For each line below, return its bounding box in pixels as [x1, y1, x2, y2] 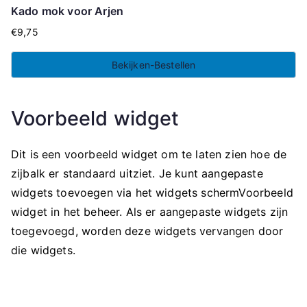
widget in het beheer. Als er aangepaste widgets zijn [11, 205, 288, 219]
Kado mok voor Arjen [11, 4, 124, 18]
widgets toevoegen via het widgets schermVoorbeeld [11, 186, 293, 199]
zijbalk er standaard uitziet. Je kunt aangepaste [11, 167, 263, 180]
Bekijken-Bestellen [111, 59, 196, 71]
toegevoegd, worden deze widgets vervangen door [11, 224, 284, 238]
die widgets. [11, 243, 75, 257]
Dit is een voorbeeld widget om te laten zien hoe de [11, 147, 287, 161]
